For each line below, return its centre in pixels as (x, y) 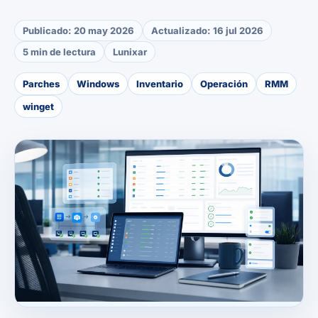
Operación (224, 84)
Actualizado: (181, 31)
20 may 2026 (104, 31)
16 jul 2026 (238, 31)
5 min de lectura (59, 52)
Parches (41, 84)
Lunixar (130, 52)
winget (38, 106)
